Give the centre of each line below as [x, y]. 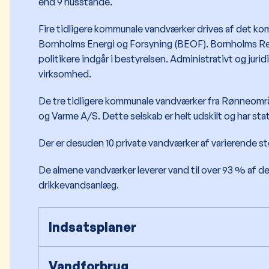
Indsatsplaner [92, 227]
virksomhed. [65, 74]
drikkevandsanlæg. [79, 185]
